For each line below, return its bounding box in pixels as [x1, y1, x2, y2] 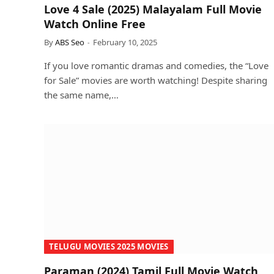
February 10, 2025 [93, 37, 157, 48]
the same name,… [44, 89, 119, 101]
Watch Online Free [44, 17, 146, 31]
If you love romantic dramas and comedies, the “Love [44, 59, 268, 72]
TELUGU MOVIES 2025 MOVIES [49, 240, 169, 252]
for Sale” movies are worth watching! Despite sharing [44, 74, 267, 86]
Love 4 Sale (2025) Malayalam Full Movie [44, 2, 262, 17]
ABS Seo [55, 37, 84, 48]
